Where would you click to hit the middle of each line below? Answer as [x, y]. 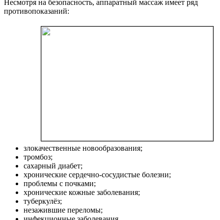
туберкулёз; [43, 201]
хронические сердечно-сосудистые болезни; [97, 175]
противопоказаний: [37, 11]
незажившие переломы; [63, 210]
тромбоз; [38, 157]
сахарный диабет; [53, 166]
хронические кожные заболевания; [82, 192]
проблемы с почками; [60, 184]
